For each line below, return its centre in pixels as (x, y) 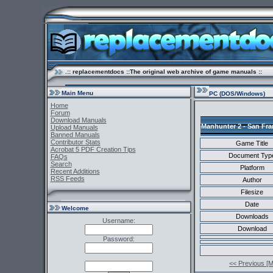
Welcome (75, 208)
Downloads (252, 216)
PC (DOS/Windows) (237, 93)
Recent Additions (75, 171)
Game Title (252, 143)
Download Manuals (78, 120)
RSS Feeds (67, 179)
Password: (119, 239)
